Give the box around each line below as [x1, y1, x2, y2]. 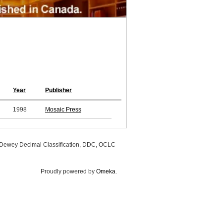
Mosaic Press [45, 106, 81, 113]
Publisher [45, 87, 72, 94]
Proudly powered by [41, 168, 96, 175]
